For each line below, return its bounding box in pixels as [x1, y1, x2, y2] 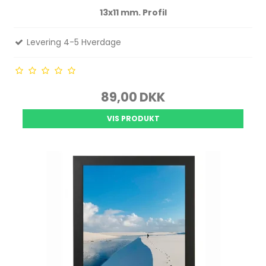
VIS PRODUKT [106, 113, 160, 124]
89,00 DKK [101, 88, 165, 106]
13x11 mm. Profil [99, 7, 167, 19]
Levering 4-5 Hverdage [24, 36, 122, 49]
